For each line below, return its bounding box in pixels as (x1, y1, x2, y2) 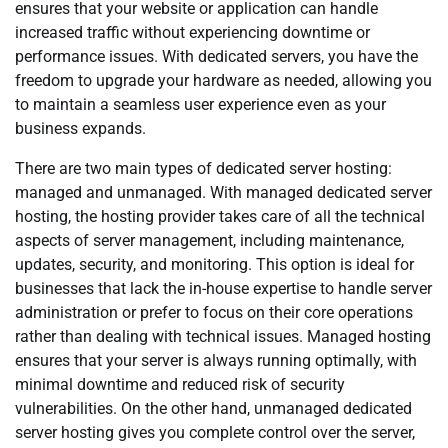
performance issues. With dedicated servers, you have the (15, 47, 418, 66)
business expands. (15, 119, 146, 138)
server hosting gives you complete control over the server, (15, 423, 415, 442)
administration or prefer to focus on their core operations (15, 303, 413, 322)
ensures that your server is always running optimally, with (15, 351, 417, 370)
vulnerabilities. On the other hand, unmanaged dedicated (15, 399, 412, 418)
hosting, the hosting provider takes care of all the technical (15, 207, 425, 226)
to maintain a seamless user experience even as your (15, 95, 386, 114)
